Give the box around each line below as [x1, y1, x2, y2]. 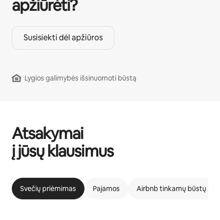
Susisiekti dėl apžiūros [24, 32, 103, 43]
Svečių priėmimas [20, 184, 76, 193]
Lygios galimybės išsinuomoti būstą [25, 74, 137, 83]
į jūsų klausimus [12, 141, 113, 162]
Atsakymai [12, 123, 83, 144]
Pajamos [93, 184, 120, 193]
